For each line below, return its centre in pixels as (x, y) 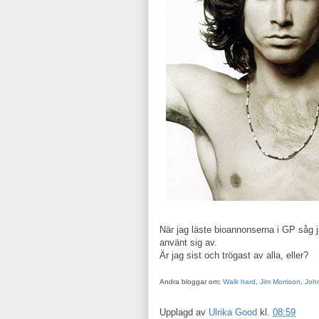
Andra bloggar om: (191, 282)
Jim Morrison (280, 282)
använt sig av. (188, 242)
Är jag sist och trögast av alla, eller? (234, 255)
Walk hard (239, 282)
